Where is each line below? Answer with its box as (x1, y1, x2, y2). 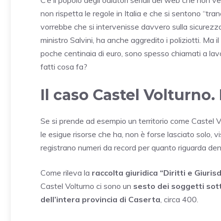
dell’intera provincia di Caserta (40, 194, 160, 205)
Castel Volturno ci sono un (40, 181, 133, 191)
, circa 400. (160, 194, 198, 205)
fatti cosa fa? (40, 62, 87, 72)
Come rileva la (40, 168, 92, 178)
